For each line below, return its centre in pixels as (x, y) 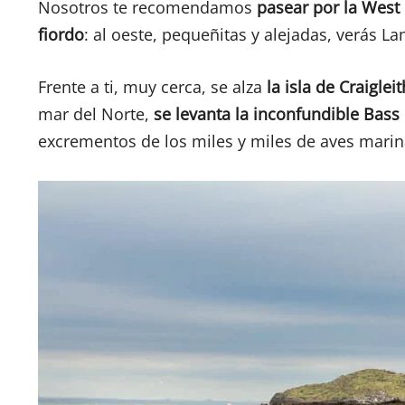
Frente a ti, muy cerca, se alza (152, 87)
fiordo (61, 34)
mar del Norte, (96, 114)
